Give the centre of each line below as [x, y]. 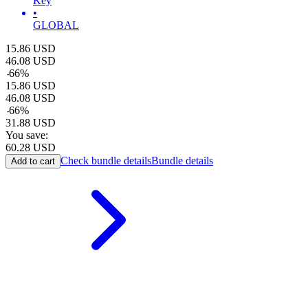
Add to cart [33, 162]
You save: [27, 135]
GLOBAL [56, 25]
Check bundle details [106, 161]
